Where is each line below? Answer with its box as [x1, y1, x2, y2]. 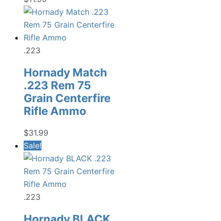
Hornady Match [24, 65, 107, 79]
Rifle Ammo [24, 104, 86, 117]
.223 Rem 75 [24, 78, 91, 92]
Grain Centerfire [24, 91, 110, 105]
